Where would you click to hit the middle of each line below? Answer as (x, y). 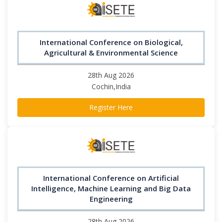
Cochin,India (111, 86)
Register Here (111, 107)
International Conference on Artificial (111, 178)
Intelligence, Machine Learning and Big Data (111, 189)
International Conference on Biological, (111, 42)
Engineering (111, 199)
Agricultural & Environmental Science (111, 52)
